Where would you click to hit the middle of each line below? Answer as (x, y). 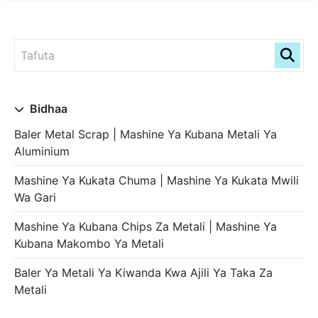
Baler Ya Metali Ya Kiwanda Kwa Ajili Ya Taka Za (143, 273)
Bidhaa (47, 109)
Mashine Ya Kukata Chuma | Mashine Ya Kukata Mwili (157, 180)
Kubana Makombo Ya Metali (89, 243)
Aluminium (42, 151)
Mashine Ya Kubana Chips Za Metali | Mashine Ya (146, 226)
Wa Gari (35, 197)
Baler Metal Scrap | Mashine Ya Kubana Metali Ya (146, 134)
